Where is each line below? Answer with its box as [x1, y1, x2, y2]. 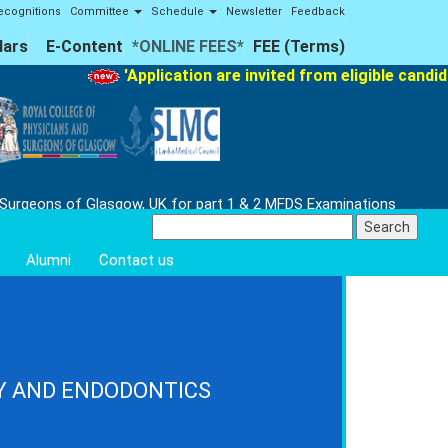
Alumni [26, 251, 71, 270]
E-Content [46, 37, 123, 56]
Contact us [99, 251, 174, 270]
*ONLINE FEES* [132, 37, 244, 56]
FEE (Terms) [253, 37, 345, 56]
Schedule [151, 5, 207, 18]
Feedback [291, 5, 345, 18]
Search [151, 215, 198, 232]
